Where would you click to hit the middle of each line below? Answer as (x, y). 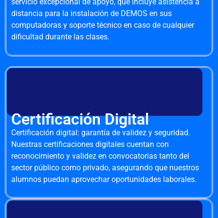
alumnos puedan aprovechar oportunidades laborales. (104, 179)
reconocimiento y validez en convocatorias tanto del (100, 156)
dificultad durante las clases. (60, 37)
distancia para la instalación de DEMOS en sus (91, 14)
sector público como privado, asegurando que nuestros (105, 167)
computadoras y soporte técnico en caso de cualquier (103, 25)
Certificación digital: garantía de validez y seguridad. (101, 132)
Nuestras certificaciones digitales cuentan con (90, 144)
